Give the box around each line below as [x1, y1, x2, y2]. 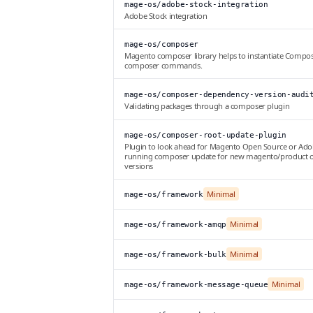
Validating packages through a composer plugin [124, 101, 290, 112]
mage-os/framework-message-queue [124, 280, 268, 290]
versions [124, 161, 153, 172]
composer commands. [124, 60, 203, 71]
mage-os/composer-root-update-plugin [124, 131, 286, 140]
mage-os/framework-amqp [124, 220, 226, 230]
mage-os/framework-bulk [124, 250, 226, 260]
